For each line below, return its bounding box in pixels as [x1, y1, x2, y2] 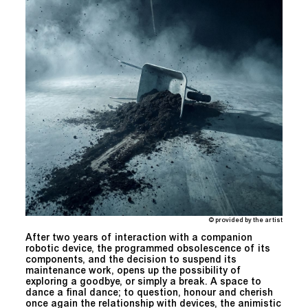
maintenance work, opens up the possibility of [25, 267, 241, 277]
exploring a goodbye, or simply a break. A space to [25, 278, 261, 288]
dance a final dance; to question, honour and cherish [25, 289, 273, 299]
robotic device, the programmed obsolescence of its [25, 245, 270, 255]
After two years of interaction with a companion [25, 234, 252, 244]
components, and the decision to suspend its [25, 256, 236, 266]
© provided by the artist [209, 217, 283, 224]
